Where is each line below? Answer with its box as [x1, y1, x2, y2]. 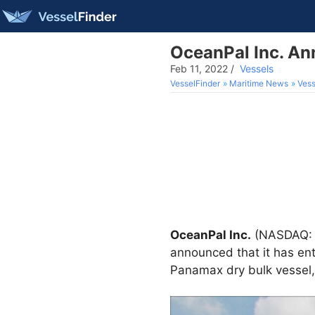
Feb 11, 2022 [170, 63, 228, 75]
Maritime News [229, 78, 288, 89]
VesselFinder [170, 78, 220, 89]
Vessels [240, 63, 274, 75]
